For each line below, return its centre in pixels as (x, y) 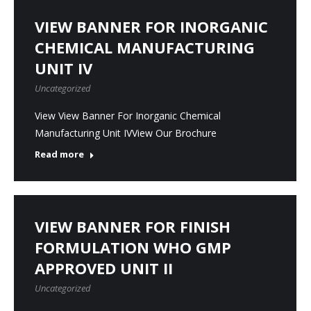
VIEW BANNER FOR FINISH (133, 226)
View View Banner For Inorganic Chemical (128, 116)
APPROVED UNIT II (104, 268)
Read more (59, 154)
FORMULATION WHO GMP (133, 247)
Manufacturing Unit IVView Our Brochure (126, 133)
